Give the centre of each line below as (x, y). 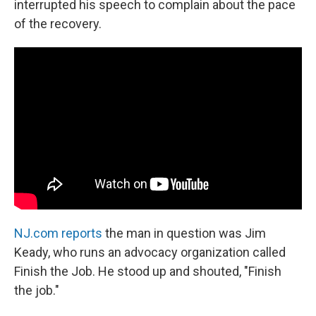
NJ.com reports (58, 233)
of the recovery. (58, 24)
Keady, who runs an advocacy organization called (150, 252)
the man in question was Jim (184, 233)
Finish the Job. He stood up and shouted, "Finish (148, 271)
